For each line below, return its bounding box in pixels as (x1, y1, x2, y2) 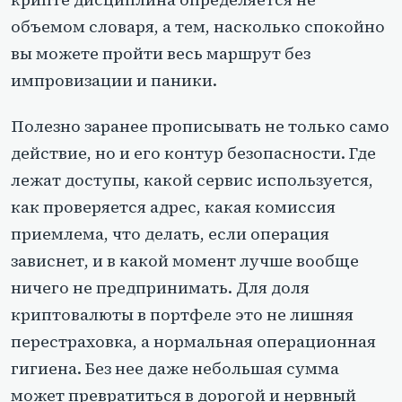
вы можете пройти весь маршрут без (11, 41, 310, 65)
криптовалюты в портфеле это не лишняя (11, 302, 354, 326)
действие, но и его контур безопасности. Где (11, 141, 376, 164)
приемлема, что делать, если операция (11, 222, 329, 245)
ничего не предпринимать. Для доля (11, 275, 310, 299)
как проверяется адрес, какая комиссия (11, 195, 336, 218)
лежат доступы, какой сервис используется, (11, 168, 373, 191)
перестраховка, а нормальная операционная (11, 329, 376, 353)
